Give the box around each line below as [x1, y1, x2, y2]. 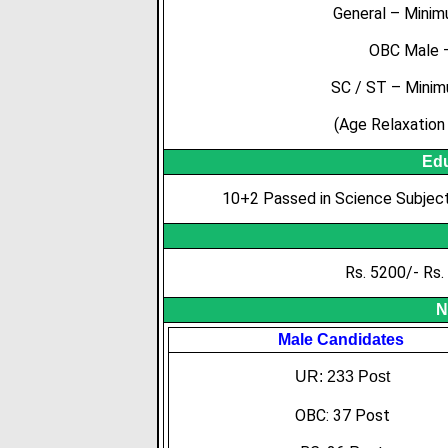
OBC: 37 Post [294, 406, 390, 425]
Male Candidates [277, 331, 404, 348]
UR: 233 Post [291, 368, 390, 385]
